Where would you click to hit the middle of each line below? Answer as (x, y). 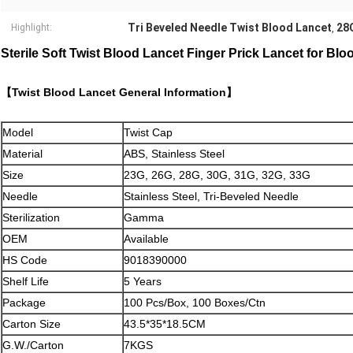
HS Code (25, 260)
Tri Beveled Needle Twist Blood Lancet (230, 28)
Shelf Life (26, 282)
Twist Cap (148, 133)
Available (146, 239)
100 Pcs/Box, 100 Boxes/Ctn (195, 303)
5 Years (143, 282)
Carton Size (32, 324)
